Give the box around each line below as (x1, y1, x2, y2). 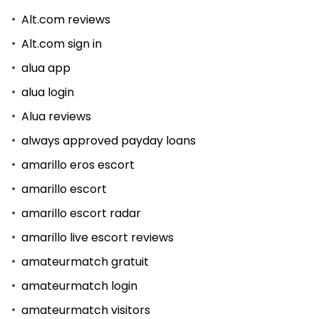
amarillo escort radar (21, 204, 141, 221)
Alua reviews (21, 108, 91, 125)
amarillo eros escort (21, 156, 135, 173)
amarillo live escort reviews (21, 229, 174, 246)
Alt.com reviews (21, 11, 110, 28)
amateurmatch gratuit (21, 253, 149, 270)
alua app (21, 59, 70, 76)
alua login (21, 83, 74, 100)
